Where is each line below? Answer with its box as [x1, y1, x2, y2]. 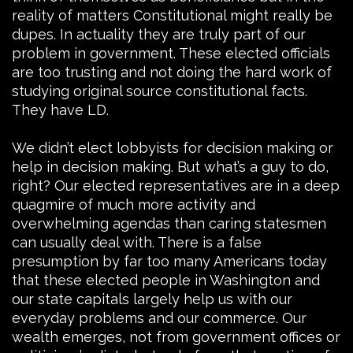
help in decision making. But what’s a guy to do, [12, 158, 329, 175]
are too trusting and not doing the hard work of [12, 63, 332, 80]
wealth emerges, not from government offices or [12, 328, 340, 345]
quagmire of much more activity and [12, 195, 255, 213]
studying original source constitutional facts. [12, 82, 307, 99]
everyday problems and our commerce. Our [12, 309, 307, 326]
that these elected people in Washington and [12, 271, 320, 288]
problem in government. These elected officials [12, 44, 330, 61]
